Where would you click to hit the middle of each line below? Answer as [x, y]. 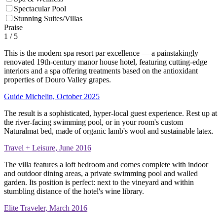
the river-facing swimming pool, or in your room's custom [93, 122]
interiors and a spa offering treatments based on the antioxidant [101, 71]
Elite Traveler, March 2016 [46, 208]
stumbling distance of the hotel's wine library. [74, 191]
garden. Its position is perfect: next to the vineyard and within [99, 183]
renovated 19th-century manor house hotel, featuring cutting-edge [106, 62]
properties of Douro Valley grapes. [57, 80]
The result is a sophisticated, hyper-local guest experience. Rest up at [110, 113]
